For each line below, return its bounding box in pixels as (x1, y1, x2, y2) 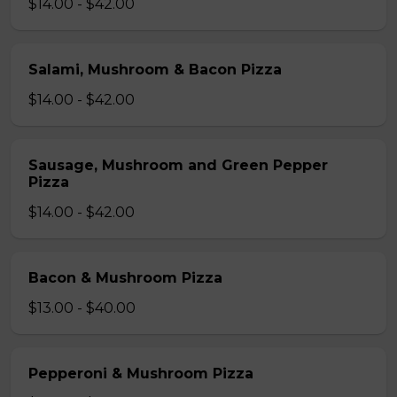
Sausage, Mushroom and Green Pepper (28, 157, 328, 174)
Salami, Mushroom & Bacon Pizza (28, 61, 282, 78)
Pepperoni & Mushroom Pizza (28, 365, 253, 382)
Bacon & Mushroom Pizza (28, 269, 222, 286)
